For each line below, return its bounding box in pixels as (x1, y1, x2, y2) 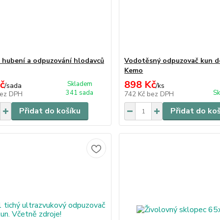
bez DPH (147, 89, 174, 99)
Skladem (67, 80, 92, 88)
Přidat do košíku (19, 106, 81, 116)
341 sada (66, 88, 94, 97)
